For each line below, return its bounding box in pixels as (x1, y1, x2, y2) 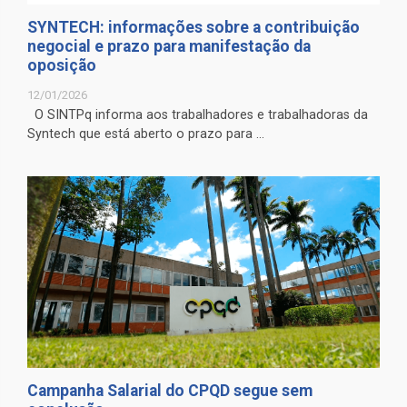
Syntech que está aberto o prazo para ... (27, 125, 264, 142)
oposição (27, 55, 96, 74)
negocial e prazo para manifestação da (27, 36, 311, 55)
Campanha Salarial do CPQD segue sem (27, 382, 313, 401)
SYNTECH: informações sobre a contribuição (27, 17, 360, 36)
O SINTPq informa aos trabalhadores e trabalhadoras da (27, 106, 368, 123)
